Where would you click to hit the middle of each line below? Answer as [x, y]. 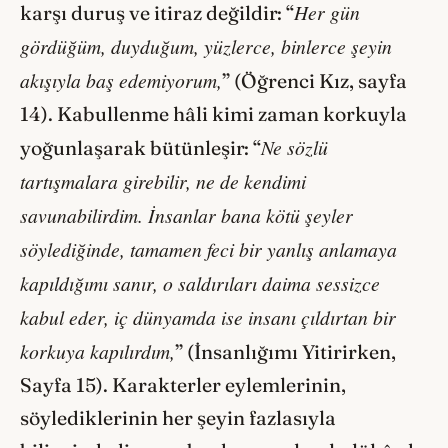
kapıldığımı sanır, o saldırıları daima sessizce [200, 282]
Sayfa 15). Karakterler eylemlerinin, [183, 384]
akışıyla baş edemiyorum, [121, 79]
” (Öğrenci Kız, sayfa [314, 80]
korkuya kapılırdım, [97, 350]
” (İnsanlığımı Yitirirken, [285, 351]
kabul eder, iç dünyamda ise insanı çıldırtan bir [208, 316]
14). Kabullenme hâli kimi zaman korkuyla [213, 113]
